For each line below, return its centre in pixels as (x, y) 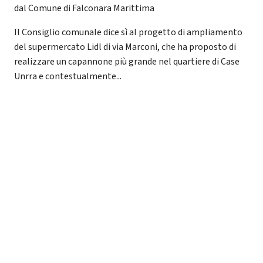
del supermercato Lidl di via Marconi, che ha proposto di (125, 47)
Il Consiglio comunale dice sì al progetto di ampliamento (128, 32)
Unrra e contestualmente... (68, 76)
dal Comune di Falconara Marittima (84, 8)
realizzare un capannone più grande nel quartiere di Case (127, 61)
